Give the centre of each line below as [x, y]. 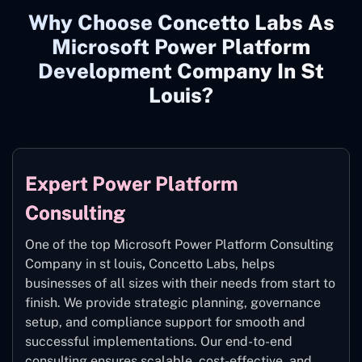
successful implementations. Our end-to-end [159, 341]
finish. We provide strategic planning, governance [173, 302]
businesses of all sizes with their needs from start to [180, 283]
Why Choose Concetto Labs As [181, 22]
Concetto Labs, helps [210, 263]
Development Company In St [181, 71]
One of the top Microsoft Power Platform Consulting [179, 244]
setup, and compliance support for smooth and [165, 322]
